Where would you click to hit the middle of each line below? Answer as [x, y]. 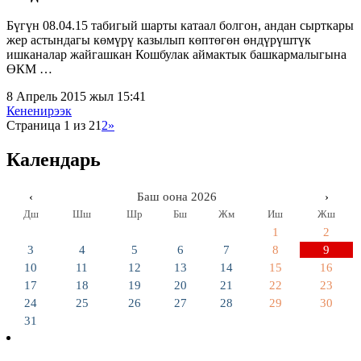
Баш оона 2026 [176, 197]
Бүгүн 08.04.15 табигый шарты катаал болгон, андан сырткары [180, 26]
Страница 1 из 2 [51, 126]
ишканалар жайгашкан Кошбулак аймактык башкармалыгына [176, 55]
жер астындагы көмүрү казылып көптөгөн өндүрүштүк [159, 40]
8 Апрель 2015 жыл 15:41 [76, 97]
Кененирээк [39, 111]
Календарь [54, 160]
